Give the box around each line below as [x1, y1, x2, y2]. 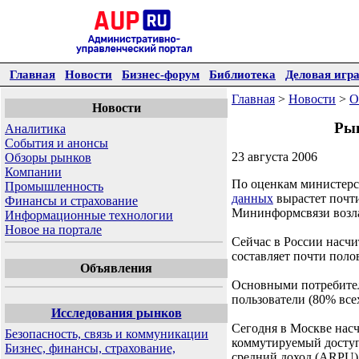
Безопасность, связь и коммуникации [5, 327, 208, 341]
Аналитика [5, 122, 66, 135]
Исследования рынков [50, 306, 182, 320]
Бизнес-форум [122, 67, 200, 81]
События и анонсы [5, 136, 108, 150]
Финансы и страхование [5, 194, 138, 208]
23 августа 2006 [232, 150, 317, 163]
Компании [5, 165, 62, 179]
